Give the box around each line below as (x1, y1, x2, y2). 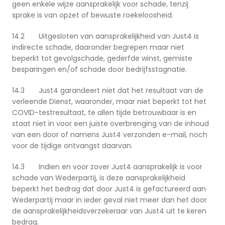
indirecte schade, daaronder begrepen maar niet (12, 42, 184, 53)
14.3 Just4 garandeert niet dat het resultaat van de (12, 85, 203, 96)
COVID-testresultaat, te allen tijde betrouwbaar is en (12, 107, 196, 118)
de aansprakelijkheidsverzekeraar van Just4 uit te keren (12, 206, 206, 216)
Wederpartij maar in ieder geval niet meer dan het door (12, 195, 207, 205)
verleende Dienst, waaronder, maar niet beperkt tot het (12, 96, 206, 107)
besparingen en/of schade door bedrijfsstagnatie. (12, 64, 187, 75)
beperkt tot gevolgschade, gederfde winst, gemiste (12, 53, 192, 64)
